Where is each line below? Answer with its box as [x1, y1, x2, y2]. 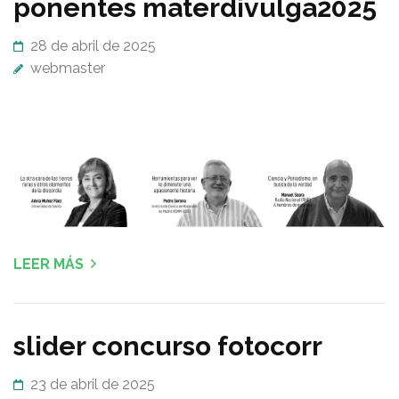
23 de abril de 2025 [30, 375, 155, 393]
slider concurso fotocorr [13, 330, 322, 362]
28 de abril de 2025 [30, 37, 156, 55]
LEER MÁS [13, 255, 84, 273]
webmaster [30, 60, 105, 77]
